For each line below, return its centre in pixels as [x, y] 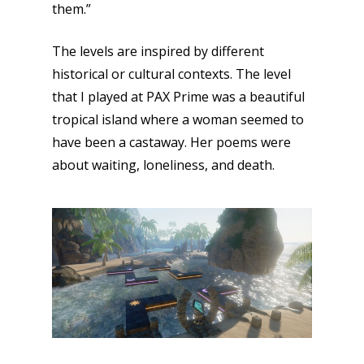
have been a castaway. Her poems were [171, 143]
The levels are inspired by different [158, 52]
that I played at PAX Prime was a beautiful [178, 97]
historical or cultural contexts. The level [171, 74]
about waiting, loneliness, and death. [163, 165]
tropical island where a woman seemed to [178, 120]
